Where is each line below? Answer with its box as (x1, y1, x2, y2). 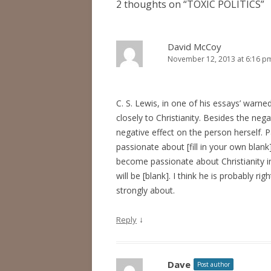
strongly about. (116, 184, 175, 196)
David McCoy (168, 41, 221, 53)
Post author (197, 260, 230, 269)
